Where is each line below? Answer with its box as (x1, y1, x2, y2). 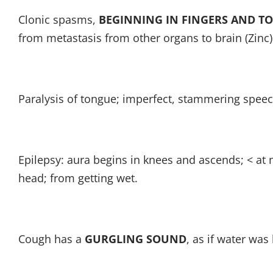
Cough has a (18, 232, 85, 246)
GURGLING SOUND (85, 232, 186, 246)
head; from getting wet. (18, 171, 138, 185)
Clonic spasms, (18, 12, 99, 27)
